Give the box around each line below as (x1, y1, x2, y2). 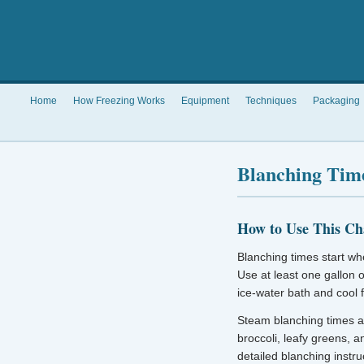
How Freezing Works (72, 95, 165, 106)
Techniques (245, 95, 297, 106)
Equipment (180, 95, 229, 106)
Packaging (312, 95, 360, 106)
